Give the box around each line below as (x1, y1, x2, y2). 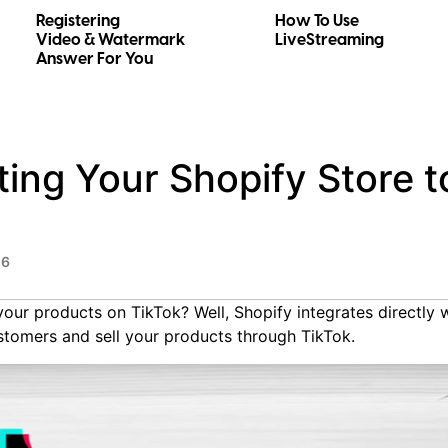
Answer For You (35, 47, 153, 70)
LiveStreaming (275, 28, 385, 51)
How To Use (275, 9, 360, 32)
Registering (35, 9, 120, 32)
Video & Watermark (35, 28, 185, 51)
